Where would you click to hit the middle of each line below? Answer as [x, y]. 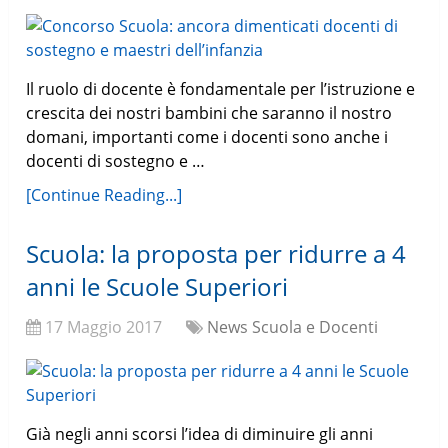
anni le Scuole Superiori [157, 287]
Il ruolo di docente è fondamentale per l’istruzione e [221, 89]
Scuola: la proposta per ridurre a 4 [216, 254]
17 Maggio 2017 [104, 327]
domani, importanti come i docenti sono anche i [207, 137]
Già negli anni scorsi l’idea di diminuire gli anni [200, 434]
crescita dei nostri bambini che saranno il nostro [209, 113]
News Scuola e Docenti [293, 327]
